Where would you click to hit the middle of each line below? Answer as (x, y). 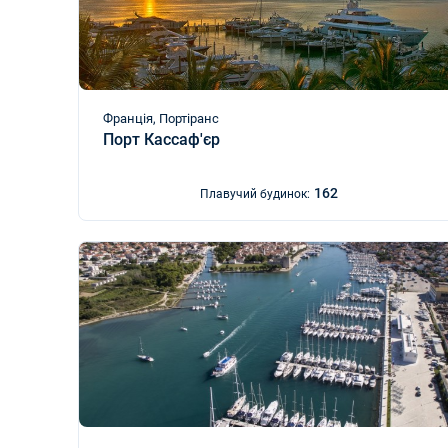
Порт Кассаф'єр (161, 139)
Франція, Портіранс (161, 118)
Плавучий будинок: (255, 194)
